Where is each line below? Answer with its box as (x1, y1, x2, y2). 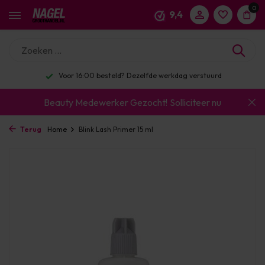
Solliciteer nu (170, 96, 221, 108)
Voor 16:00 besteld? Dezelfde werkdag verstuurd (57, 71, 222, 80)
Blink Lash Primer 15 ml (79, 125, 153, 134)
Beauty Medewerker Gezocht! (44, 96, 167, 108)
